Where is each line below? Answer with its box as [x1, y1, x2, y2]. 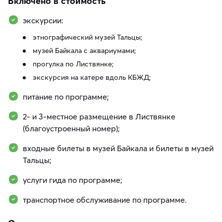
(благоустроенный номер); [23, 123, 120, 134]
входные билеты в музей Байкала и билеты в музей [23, 143, 214, 154]
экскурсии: [23, 15, 63, 26]
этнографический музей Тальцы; [33, 33, 142, 42]
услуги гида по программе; [23, 175, 122, 185]
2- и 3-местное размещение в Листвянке [23, 111, 175, 122]
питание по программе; [23, 92, 109, 102]
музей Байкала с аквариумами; [33, 46, 136, 55]
